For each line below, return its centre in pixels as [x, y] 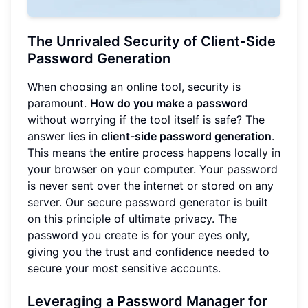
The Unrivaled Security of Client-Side [152, 41]
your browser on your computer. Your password [153, 169]
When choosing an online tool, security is [134, 86]
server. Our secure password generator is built [148, 202]
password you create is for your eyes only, [139, 235]
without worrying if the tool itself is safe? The [146, 119]
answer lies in [64, 136]
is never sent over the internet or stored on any [151, 185]
